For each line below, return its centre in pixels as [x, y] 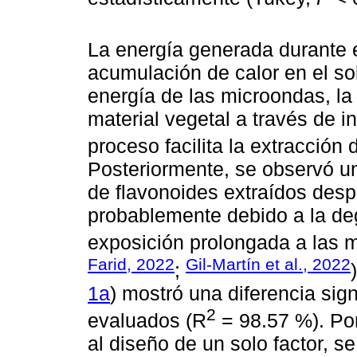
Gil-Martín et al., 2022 [268, 264]
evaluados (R [147, 321]
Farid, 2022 [131, 264]
